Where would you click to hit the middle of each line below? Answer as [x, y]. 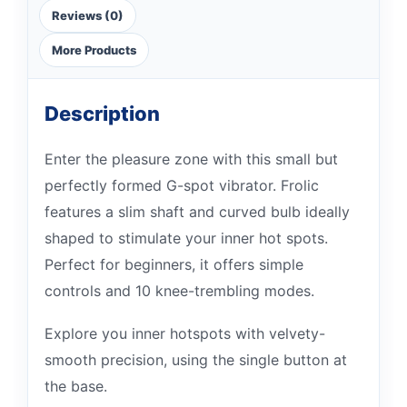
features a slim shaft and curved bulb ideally [197, 212]
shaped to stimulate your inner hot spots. [186, 238]
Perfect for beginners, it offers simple [174, 264]
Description [102, 114]
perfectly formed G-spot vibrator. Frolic [182, 185]
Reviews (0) [88, 15]
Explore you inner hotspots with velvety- [185, 333]
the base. [76, 386]
